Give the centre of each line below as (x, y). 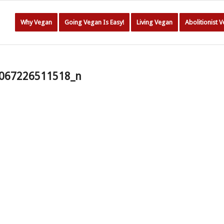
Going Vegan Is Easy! (94, 22)
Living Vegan (154, 22)
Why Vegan (36, 22)
